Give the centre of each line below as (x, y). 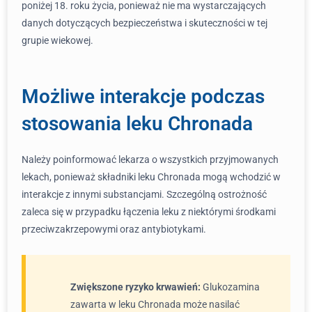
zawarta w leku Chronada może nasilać (155, 304)
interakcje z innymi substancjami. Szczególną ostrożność (144, 194)
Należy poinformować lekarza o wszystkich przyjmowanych (150, 159)
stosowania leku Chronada (137, 124)
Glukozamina (230, 287)
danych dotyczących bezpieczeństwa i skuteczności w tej (145, 23)
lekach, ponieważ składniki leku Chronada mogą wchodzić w (151, 177)
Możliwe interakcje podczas (143, 96)
